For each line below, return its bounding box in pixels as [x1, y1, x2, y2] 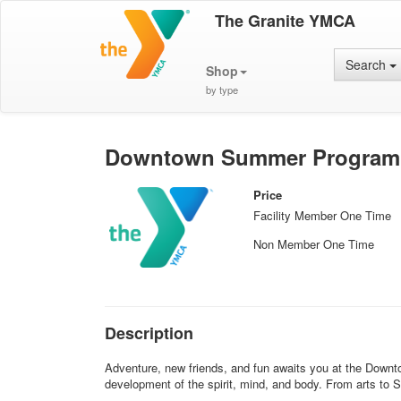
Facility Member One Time [253, 207, 392, 224]
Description [105, 321, 193, 345]
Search [346, 55, 390, 73]
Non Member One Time [253, 235, 375, 252]
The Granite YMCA [214, 9, 355, 32]
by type [205, 82, 238, 97]
